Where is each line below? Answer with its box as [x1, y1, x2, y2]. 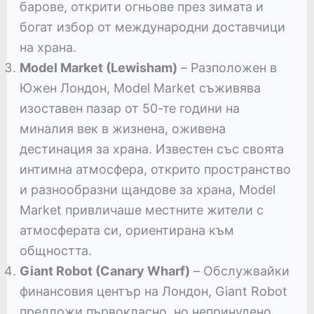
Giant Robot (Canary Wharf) [19, 263, 190, 278]
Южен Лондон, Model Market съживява [19, 80, 261, 95]
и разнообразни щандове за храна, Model [19, 182, 275, 197]
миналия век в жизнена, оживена [19, 121, 226, 136]
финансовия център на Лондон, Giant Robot [19, 283, 287, 299]
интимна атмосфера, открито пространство [19, 161, 291, 177]
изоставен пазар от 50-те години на [19, 100, 240, 116]
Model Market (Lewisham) [19, 60, 177, 75]
